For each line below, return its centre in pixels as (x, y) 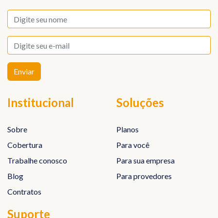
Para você (133, 145)
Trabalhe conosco (37, 161)
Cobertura (25, 145)
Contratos (24, 192)
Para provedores (144, 176)
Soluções (140, 103)
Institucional (41, 103)
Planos (127, 129)
